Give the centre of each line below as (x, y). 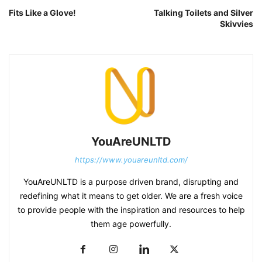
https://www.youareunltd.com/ (131, 159)
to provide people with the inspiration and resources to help (131, 209)
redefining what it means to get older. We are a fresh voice (131, 195)
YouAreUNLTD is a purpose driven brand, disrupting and (131, 181)
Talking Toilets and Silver (204, 12)
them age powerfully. (131, 223)
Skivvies (237, 23)
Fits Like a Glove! (42, 12)
